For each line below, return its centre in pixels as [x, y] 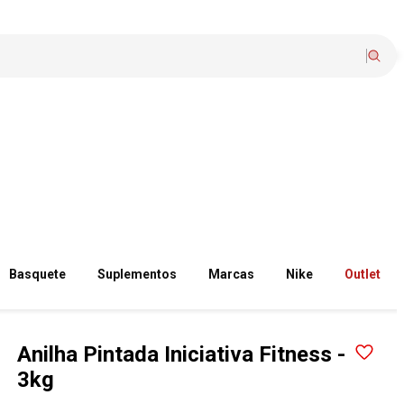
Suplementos [138, 274]
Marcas [232, 274]
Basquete [38, 274]
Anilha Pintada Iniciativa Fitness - [182, 354]
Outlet [363, 274]
